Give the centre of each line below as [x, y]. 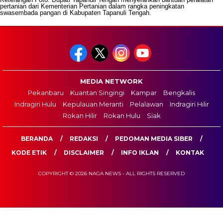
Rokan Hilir [80, 116]
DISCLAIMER [84, 153]
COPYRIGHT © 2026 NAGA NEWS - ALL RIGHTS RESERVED [111, 174]
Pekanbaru [46, 93]
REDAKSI [84, 139]
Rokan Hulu [122, 116]
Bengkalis [179, 93]
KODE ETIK [29, 153]
